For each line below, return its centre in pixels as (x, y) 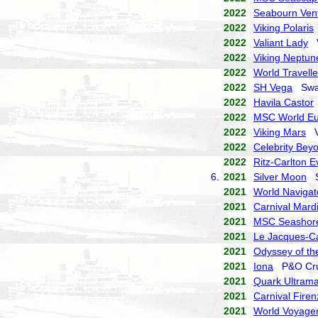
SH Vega (273, 87)
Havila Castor (284, 102)
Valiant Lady (281, 43)
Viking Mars (280, 132)
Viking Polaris (284, 28)
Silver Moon (280, 177)
